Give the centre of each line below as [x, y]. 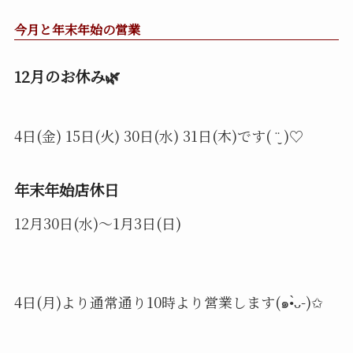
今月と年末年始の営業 [77, 30]
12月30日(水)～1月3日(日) [97, 223]
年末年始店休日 [66, 190]
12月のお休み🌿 [67, 77]
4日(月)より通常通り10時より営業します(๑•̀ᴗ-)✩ [168, 302]
